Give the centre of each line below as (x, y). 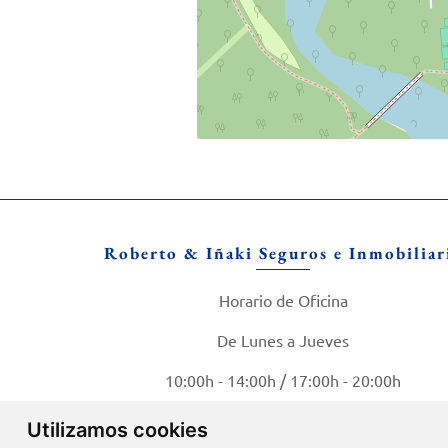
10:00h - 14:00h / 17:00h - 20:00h (283, 379)
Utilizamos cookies (117, 429)
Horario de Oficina (283, 299)
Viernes (283, 419)
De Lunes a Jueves (283, 339)
